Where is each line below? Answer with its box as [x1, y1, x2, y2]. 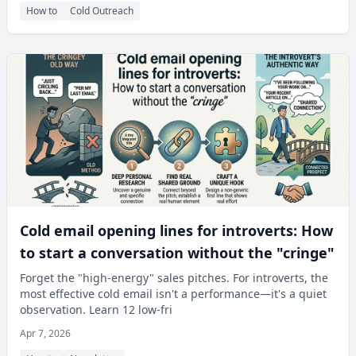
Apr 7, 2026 [20, 327, 71, 340]
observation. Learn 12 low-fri [20, 302, 172, 317]
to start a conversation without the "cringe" [20, 243, 335, 262]
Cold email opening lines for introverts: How [20, 221, 333, 240]
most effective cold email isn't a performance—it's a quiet [20, 286, 327, 301]
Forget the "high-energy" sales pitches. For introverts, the [20, 270, 328, 285]
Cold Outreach [70, 4, 133, 17]
